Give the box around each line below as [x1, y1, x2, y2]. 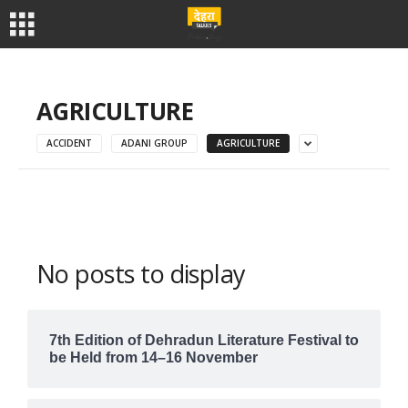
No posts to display [36, 257, 246, 291]
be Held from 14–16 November [49, 350, 258, 365]
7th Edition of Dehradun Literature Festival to [49, 332, 359, 348]
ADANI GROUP [121, 136, 188, 149]
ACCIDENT [46, 136, 92, 149]
